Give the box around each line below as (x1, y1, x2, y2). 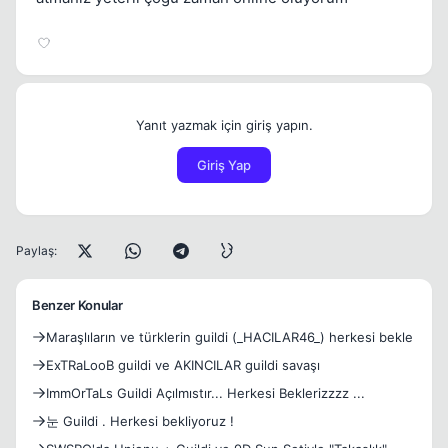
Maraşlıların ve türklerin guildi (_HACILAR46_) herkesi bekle (46, 329, 413, 345)
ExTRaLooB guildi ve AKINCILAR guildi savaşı (46, 357, 320, 373)
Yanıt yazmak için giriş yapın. (135, 117, 313, 133)
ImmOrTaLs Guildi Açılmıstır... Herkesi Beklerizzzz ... (46, 385, 365, 401)
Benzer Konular (32, 297, 123, 313)
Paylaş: (16, 243, 57, 258)
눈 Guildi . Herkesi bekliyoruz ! (46, 413, 234, 429)
